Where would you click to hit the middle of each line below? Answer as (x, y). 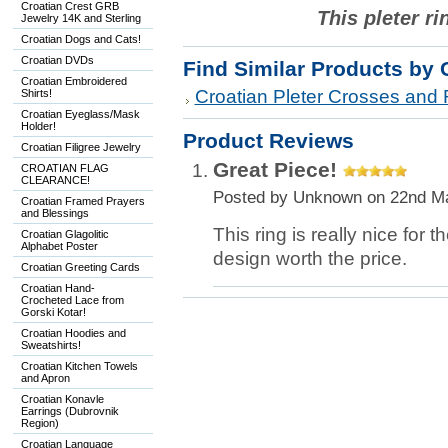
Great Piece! (274, 169)
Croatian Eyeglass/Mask (80, 114)
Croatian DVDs (57, 60)
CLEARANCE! (55, 180)
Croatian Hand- (57, 288)
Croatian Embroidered (73, 81)
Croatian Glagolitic (64, 234)
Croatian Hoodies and (73, 333)
